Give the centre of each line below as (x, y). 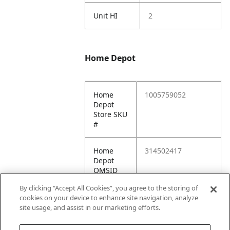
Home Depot (110, 58)
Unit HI (106, 16)
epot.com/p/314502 (178, 207)
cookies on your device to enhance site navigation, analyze (109, 198)
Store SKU (111, 114)
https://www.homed (179, 197)
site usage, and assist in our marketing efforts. (90, 207)
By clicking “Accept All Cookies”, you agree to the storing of (109, 188)
